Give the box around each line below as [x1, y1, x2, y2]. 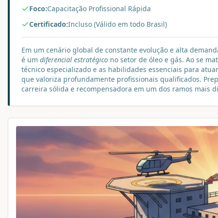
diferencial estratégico [40, 55, 108, 64]
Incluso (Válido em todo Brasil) [68, 19, 167, 29]
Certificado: [29, 19, 68, 29]
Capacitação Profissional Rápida [47, 4, 151, 13]
